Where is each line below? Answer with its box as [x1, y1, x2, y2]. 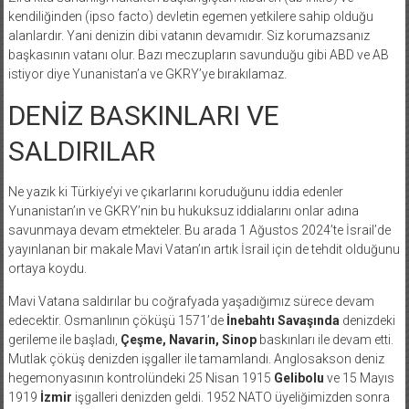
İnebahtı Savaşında [225, 312, 340, 328]
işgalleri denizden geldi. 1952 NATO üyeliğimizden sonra [71, 389, 390, 404]
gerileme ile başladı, [7, 331, 121, 347]
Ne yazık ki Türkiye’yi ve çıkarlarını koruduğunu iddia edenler [7, 184, 343, 199]
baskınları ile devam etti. [256, 331, 393, 347]
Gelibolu [273, 370, 324, 385]
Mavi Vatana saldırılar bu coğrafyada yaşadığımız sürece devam [7, 293, 374, 309]
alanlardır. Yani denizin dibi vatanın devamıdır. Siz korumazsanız [7, 27, 370, 43]
